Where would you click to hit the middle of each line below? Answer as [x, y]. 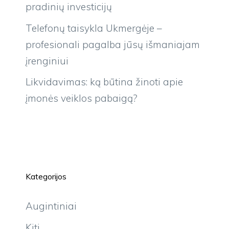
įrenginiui [47, 61]
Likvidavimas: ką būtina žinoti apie [104, 82]
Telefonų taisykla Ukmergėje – [94, 28]
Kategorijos [46, 177]
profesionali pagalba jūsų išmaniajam [113, 44]
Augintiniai [51, 206]
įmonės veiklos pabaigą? [82, 98]
